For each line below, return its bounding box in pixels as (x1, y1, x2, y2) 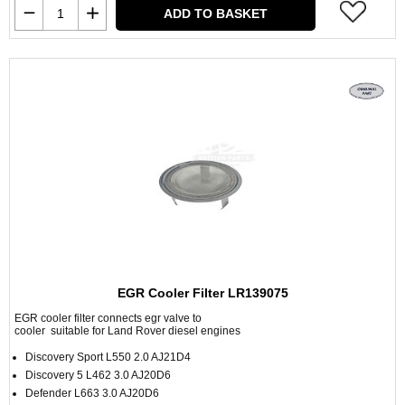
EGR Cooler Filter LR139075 (117, 286, 288, 300)
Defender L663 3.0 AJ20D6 (25, 387, 159, 400)
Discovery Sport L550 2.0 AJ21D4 (25, 351, 191, 363)
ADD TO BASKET (164, 6, 268, 21)
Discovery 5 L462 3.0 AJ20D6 (25, 369, 171, 381)
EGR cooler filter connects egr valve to (14, 312, 202, 325)
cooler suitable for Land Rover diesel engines (14, 325, 240, 337)
